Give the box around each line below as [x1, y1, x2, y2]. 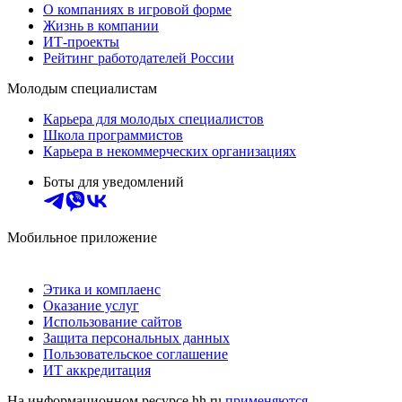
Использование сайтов [43, 313, 182, 329]
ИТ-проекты [43, 33, 119, 49]
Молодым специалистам [7, 80, 157, 96]
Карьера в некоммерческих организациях [43, 143, 296, 159]
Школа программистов [43, 127, 183, 143]
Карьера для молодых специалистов [43, 110, 264, 127]
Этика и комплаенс [43, 281, 161, 297]
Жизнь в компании [43, 17, 159, 33]
